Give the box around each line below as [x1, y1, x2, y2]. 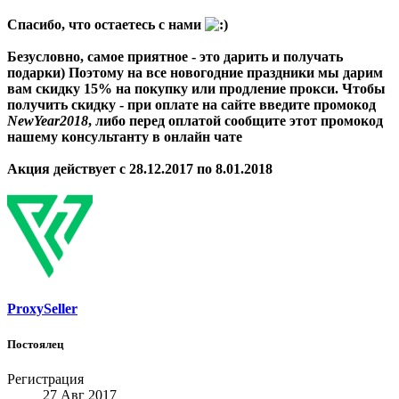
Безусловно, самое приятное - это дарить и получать [7, 49, 343, 65]
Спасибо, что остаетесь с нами [7, 17, 205, 33]
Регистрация [7, 370, 84, 387]
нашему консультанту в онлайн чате [7, 129, 242, 145]
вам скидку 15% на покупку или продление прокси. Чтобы [7, 81, 386, 97]
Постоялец [7, 337, 63, 351]
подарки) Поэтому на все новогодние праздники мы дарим [7, 65, 383, 81]
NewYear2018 [7, 113, 88, 129]
